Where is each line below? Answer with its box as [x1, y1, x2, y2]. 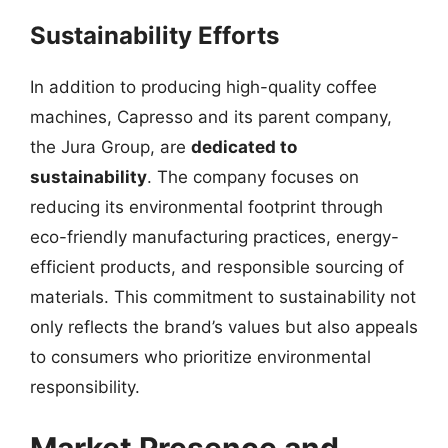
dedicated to [191, 136, 297, 157]
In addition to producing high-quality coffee [30, 76, 377, 97]
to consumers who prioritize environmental [30, 346, 371, 367]
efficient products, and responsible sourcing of [30, 256, 404, 277]
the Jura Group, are [30, 136, 191, 157]
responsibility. [30, 376, 140, 397]
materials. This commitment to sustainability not [30, 286, 416, 307]
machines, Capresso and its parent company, [30, 106, 392, 127]
